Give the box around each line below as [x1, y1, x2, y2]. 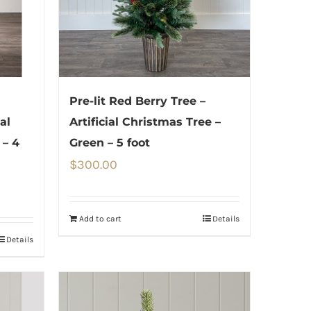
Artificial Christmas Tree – [69, 115, 221, 129]
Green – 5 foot [69, 136, 150, 150]
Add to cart [78, 214, 121, 224]
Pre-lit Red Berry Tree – [69, 94, 205, 108]
